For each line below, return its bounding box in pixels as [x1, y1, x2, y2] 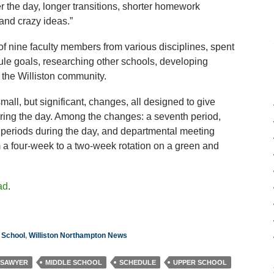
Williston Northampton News [28, 231, 127, 240]
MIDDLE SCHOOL [45, 259, 102, 266]
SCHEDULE [119, 259, 156, 266]
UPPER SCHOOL [172, 259, 227, 266]
